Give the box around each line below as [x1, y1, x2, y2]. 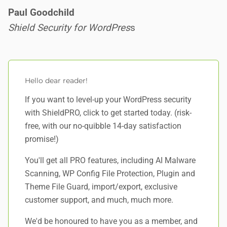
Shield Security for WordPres [8, 22, 130, 33]
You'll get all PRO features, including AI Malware [25, 156, 196, 165]
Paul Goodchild [8, 7, 74, 18]
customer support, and [25, 195, 107, 205]
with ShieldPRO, [25, 108, 83, 118]
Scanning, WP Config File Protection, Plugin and [25, 169, 195, 178]
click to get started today [83, 108, 170, 118]
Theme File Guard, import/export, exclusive [25, 182, 177, 192]
